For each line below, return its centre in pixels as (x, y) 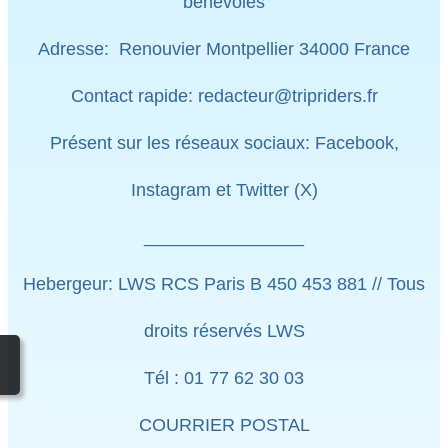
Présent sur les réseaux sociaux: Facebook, (224, 142)
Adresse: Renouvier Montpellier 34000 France (224, 48)
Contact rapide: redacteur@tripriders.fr (224, 95)
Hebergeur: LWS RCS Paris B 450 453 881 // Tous (224, 283)
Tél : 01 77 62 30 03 (224, 377)
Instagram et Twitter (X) (224, 189)
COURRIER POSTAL (224, 424)
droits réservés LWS (224, 330)
